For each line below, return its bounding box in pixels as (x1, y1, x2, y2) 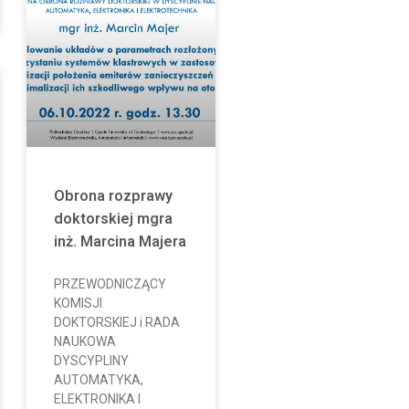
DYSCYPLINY (53, 352, 129, 368)
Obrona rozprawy (53, 186, 173, 204)
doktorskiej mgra (53, 209, 173, 227)
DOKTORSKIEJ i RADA (53, 314, 180, 330)
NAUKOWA (53, 333, 116, 349)
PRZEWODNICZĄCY (53, 276, 166, 291)
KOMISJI (53, 295, 102, 310)
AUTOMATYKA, (53, 372, 143, 387)
